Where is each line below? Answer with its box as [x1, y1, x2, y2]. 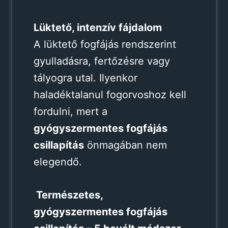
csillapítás [33, 138, 84, 151]
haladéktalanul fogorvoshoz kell [33, 88, 186, 101]
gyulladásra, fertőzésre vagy [33, 54, 170, 67]
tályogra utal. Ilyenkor [33, 71, 137, 84]
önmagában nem [83, 138, 167, 151]
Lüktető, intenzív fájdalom [33, 21, 162, 34]
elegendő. [33, 155, 82, 168]
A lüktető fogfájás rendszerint [33, 38, 176, 50]
